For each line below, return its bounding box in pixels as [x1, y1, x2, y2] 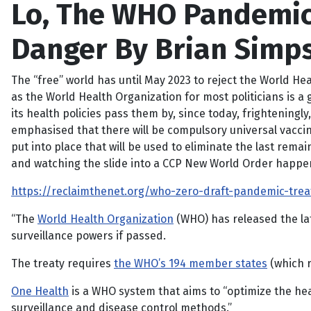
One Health [11, 285, 69, 298]
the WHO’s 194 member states [114, 257, 267, 270]
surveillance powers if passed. [11, 229, 166, 242]
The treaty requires [11, 257, 114, 270]
